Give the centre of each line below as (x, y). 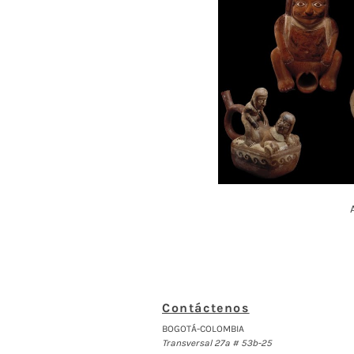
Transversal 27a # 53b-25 (217, 343)
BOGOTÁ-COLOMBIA (203, 328)
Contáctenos (206, 307)
